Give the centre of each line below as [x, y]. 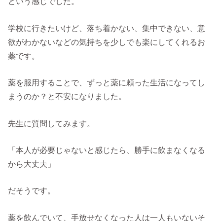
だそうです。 [32, 191]
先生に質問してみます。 [52, 123]
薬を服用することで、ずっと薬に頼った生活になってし [107, 83]
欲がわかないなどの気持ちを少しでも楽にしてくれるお [107, 42]
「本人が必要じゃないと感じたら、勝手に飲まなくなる [107, 150]
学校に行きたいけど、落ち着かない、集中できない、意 [107, 28]
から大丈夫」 [32, 164]
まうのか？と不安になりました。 [67, 96]
